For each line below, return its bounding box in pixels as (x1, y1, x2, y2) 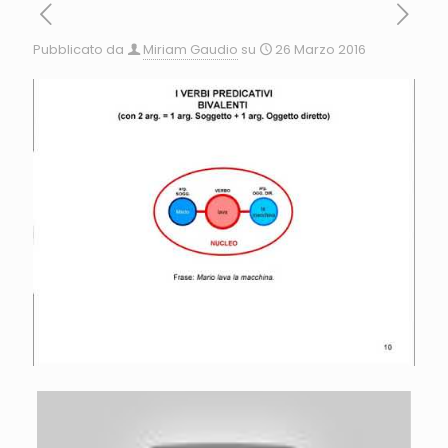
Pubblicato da (33, 40, 124, 59)
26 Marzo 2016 (275, 40, 366, 59)
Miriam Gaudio (143, 40, 238, 59)
